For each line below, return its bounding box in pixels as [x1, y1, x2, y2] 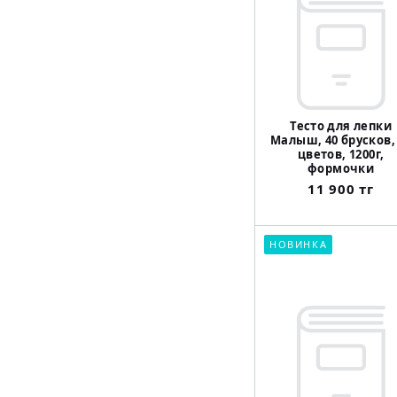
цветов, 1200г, [297, 146, 385, 163]
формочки [307, 160, 375, 177]
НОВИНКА [269, 237, 328, 252]
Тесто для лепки [290, 118, 393, 135]
